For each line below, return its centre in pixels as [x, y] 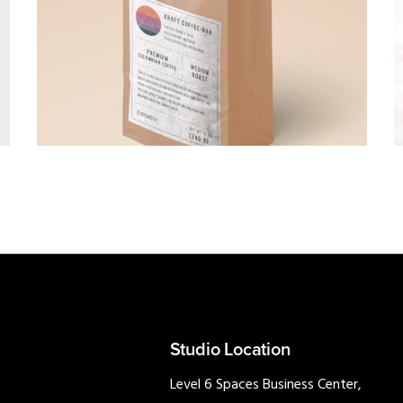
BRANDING [155, 129]
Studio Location [230, 350]
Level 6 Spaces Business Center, [265, 385]
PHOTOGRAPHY [237, 129]
